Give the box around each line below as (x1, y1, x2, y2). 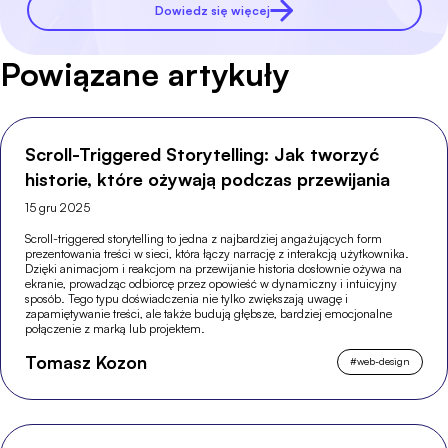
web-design (356, 355, 410, 368)
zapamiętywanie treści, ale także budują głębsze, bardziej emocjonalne (25, 306, 393, 321)
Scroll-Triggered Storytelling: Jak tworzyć (25, 143, 380, 165)
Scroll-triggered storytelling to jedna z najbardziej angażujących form (25, 231, 383, 246)
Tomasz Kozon (25, 350, 148, 373)
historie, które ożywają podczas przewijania (25, 168, 391, 190)
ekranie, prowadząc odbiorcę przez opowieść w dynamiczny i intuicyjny (25, 276, 398, 291)
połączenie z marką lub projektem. (25, 321, 206, 336)
